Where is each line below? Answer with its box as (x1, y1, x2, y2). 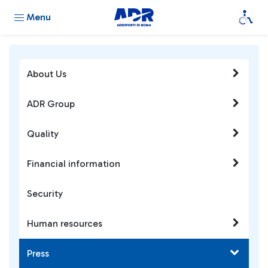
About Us (27, 68, 66, 80)
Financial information (27, 158, 120, 169)
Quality (27, 128, 59, 139)
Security (27, 188, 63, 199)
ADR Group (27, 98, 75, 109)
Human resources (27, 218, 102, 229)
